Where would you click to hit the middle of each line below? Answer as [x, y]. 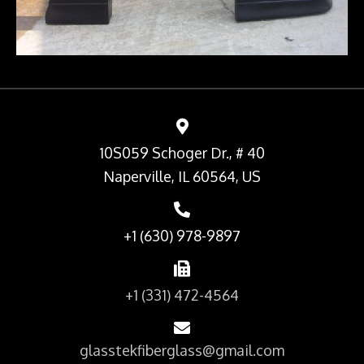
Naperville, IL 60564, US [182, 177]
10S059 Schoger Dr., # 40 [182, 153]
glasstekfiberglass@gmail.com [182, 351]
